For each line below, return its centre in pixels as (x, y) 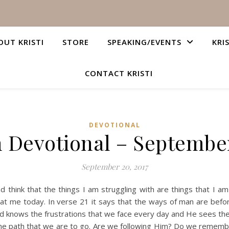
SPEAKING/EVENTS (144, 42)
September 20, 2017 (114, 167)
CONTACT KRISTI (119, 73)
